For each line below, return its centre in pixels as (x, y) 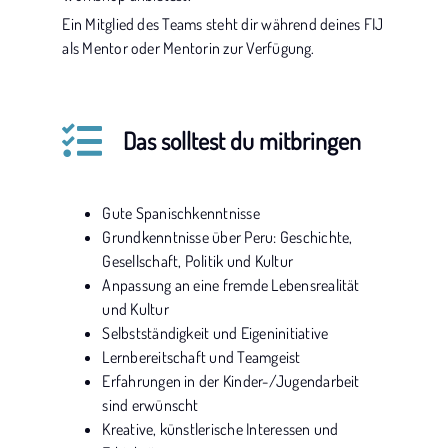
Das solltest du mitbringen (241, 140)
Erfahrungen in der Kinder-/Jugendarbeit (231, 381)
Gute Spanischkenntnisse (181, 213)
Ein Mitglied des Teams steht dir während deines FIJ (223, 24)
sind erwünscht (150, 405)
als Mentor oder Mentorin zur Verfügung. (188, 48)
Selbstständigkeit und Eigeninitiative (215, 333)
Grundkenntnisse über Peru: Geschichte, (227, 237)
